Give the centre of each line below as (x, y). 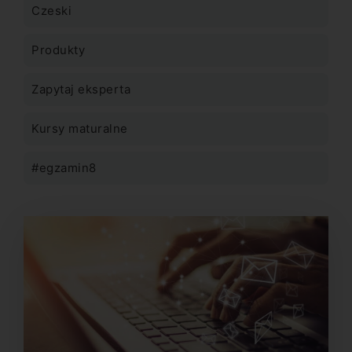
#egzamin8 (64, 168)
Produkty (58, 50)
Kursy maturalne (80, 128)
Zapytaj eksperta (81, 89)
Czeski (51, 11)
